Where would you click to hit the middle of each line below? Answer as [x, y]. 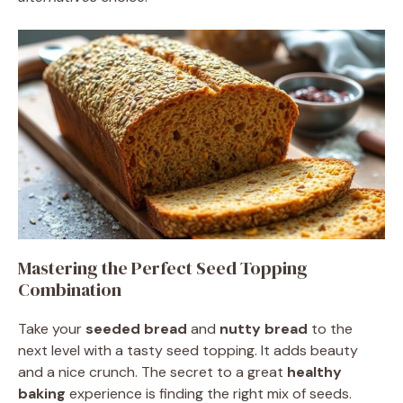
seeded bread [136, 328]
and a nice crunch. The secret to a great [152, 372]
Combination [70, 289]
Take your [52, 328]
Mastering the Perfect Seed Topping [163, 268]
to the [330, 328]
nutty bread [264, 328]
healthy [314, 372]
